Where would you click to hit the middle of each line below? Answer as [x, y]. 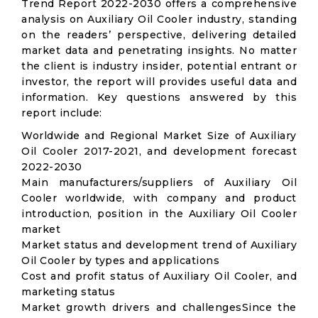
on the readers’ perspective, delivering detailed [159, 35]
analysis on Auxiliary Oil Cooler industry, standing [159, 19]
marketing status [68, 292]
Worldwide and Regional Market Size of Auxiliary [159, 136]
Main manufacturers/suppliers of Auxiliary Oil [159, 182]
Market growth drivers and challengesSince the [159, 307]
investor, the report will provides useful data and [159, 82]
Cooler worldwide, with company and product [159, 198]
